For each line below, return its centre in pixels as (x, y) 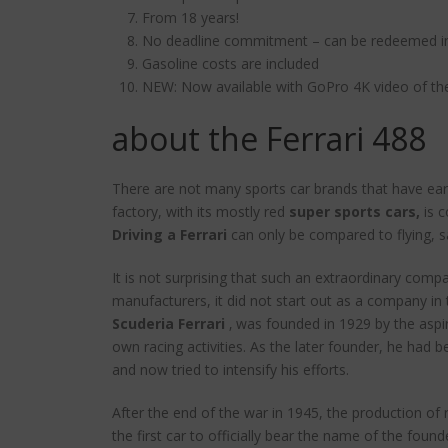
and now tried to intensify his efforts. (230, 370)
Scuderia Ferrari (168, 324)
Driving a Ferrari (169, 235)
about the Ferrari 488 (269, 139)
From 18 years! (190, 18)
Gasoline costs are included (230, 64)
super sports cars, (354, 212)
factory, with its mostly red (200, 212)
